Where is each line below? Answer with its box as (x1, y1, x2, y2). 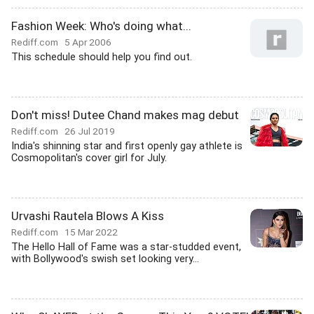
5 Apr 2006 (64, 36, 111, 48)
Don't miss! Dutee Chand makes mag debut (11, 108, 239, 122)
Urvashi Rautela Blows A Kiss (11, 209, 164, 223)
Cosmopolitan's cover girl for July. (11, 152, 167, 164)
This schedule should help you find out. (11, 51, 192, 63)
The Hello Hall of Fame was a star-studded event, (11, 241, 241, 253)
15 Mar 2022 (64, 226, 118, 238)
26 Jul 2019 (64, 125, 115, 137)
